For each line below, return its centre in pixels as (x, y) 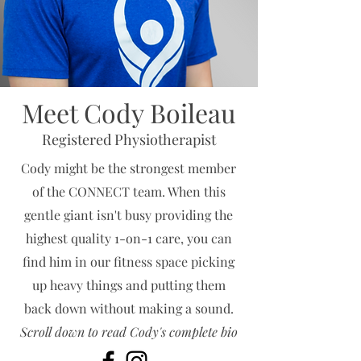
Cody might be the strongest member (129, 168)
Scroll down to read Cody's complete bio (129, 332)
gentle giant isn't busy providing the (129, 215)
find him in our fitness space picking (129, 261)
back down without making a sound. (129, 308)
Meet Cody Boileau (129, 112)
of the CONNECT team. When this (129, 191)
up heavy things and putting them (129, 285)
